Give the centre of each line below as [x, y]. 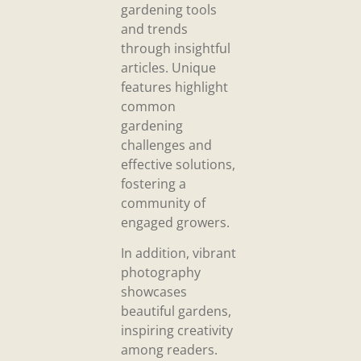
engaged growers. [175, 222]
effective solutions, [178, 164]
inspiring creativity [177, 331]
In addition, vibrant [178, 253]
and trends [154, 29]
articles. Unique [168, 67]
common [148, 106]
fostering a [154, 183]
